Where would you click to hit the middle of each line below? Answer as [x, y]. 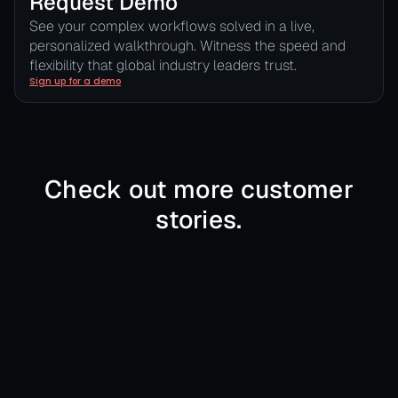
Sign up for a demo [75, 81]
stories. [199, 219]
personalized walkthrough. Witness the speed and [187, 46]
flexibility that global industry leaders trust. [163, 65]
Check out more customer [199, 189]
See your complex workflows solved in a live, [172, 26]
